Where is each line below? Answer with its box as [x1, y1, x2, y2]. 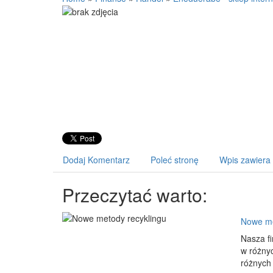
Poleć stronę [151, 154, 199, 166]
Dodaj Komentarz [63, 154, 130, 166]
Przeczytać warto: [62, 182, 207, 208]
